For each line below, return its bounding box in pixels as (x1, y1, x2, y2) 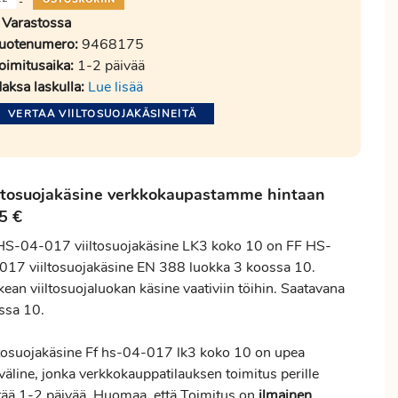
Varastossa (2, 13, 71, 33)
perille (277, 364, 319, 384)
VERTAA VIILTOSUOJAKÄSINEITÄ (8, 107, 197, 121)
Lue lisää (88, 77, 143, 97)
